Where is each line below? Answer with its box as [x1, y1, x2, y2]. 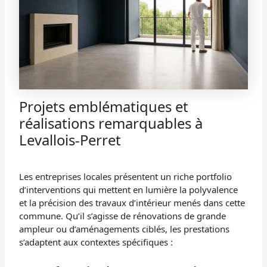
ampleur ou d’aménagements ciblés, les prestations [19, 222, 230, 235]
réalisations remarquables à [19, 113, 203, 133]
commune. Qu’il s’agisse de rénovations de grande [19, 209, 226, 222]
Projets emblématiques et [19, 96, 189, 116]
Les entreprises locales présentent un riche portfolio [19, 170, 232, 182]
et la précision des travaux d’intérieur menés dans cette [19, 196, 246, 209]
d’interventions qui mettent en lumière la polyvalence [19, 183, 238, 195]
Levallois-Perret [19, 129, 122, 150]
